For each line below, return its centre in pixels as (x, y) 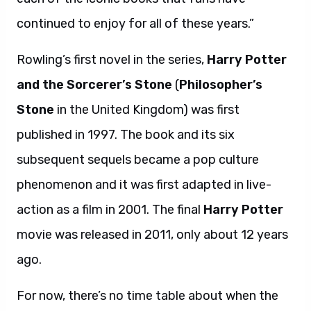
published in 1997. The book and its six (126, 135)
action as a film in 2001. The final (110, 210)
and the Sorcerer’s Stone (94, 85)
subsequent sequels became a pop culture (138, 160)
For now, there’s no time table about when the (148, 296)
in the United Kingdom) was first (147, 110)
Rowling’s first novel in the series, (112, 60)
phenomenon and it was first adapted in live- (144, 185)
